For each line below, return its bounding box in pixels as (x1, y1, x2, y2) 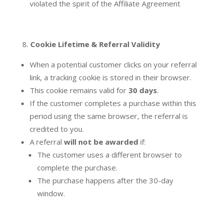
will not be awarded (63, 137, 138, 147)
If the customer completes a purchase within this (29, 98, 196, 109)
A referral (29, 137, 64, 147)
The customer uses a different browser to (37, 150, 182, 160)
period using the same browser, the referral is (29, 111, 188, 121)
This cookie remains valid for (29, 85, 128, 96)
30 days (128, 85, 157, 96)
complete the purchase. (37, 163, 117, 173)
